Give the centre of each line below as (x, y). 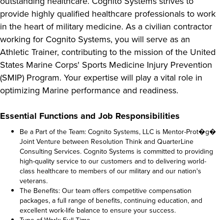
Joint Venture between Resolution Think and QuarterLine (107, 141)
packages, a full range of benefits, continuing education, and (111, 200)
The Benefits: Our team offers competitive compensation (106, 191)
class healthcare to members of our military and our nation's (110, 171)
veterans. (34, 181)
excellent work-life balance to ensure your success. (98, 210)
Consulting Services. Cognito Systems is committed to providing (116, 151)
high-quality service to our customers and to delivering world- (113, 161)
